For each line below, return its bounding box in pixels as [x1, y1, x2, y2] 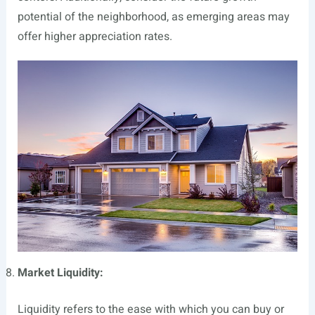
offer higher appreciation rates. [17, 28, 172, 46]
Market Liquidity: [17, 264, 103, 281]
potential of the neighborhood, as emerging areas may [17, 8, 290, 26]
